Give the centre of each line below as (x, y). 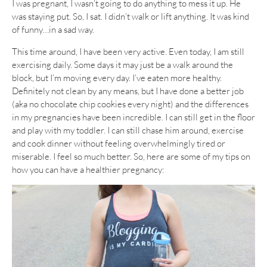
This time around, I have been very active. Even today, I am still (128, 51)
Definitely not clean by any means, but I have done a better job (128, 91)
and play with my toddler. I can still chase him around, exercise (128, 130)
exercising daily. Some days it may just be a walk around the (122, 64)
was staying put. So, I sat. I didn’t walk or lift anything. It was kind (131, 17)
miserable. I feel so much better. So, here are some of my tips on (131, 156)
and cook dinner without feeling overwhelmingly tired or (119, 143)
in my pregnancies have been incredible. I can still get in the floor (133, 117)
